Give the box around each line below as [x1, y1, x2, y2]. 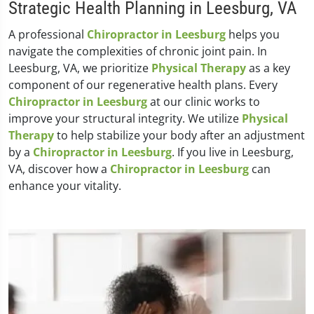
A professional [8, 27, 87, 42]
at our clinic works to [147, 94, 260, 109]
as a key [246, 60, 290, 76]
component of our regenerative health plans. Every [8, 77, 278, 93]
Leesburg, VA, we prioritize [8, 60, 151, 76]
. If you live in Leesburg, [172, 144, 294, 160]
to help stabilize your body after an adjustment [54, 128, 305, 143]
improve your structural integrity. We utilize [8, 111, 242, 126]
